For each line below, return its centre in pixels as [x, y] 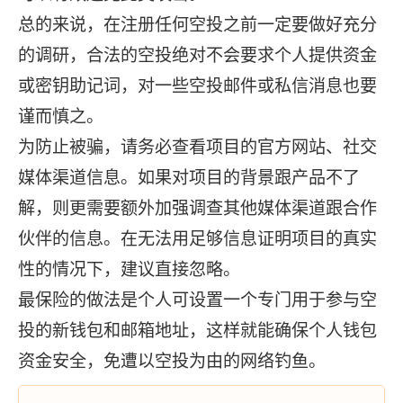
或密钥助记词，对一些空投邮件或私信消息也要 [197, 86]
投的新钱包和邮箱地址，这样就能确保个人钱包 [197, 331]
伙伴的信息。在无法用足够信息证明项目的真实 [197, 239]
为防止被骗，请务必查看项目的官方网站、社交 [197, 147]
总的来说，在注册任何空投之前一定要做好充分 [197, 25]
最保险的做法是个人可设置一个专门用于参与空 [197, 300]
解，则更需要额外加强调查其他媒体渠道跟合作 [197, 208]
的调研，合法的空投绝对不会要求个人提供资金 [197, 55]
